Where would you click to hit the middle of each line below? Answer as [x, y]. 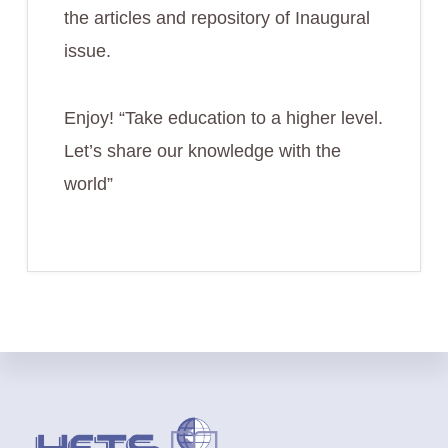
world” [88, 184]
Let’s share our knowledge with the [202, 151]
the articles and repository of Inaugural [216, 18]
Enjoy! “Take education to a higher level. [223, 118]
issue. [87, 51]
